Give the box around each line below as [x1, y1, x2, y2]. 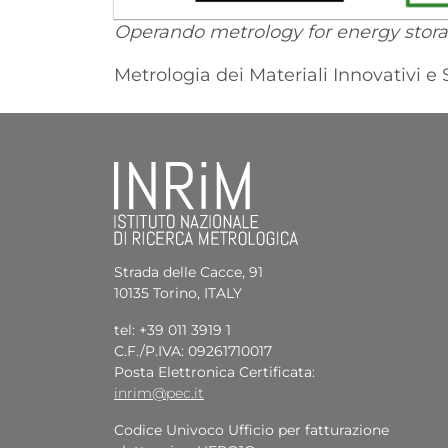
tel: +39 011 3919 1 [114, 320, 231, 339]
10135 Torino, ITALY [114, 283, 242, 302]
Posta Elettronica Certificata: [114, 362, 315, 381]
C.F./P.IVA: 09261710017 [114, 341, 272, 360]
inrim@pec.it [114, 383, 204, 402]
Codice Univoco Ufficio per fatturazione [114, 420, 389, 439]
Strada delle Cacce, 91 [114, 262, 263, 281]
